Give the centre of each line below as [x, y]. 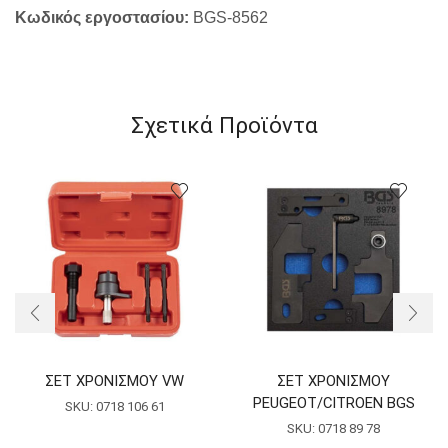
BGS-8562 [230, 18]
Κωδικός [48, 18]
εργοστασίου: [139, 18]
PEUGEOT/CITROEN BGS [333, 402]
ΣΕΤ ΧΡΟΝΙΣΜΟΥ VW [114, 380]
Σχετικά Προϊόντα [224, 125]
